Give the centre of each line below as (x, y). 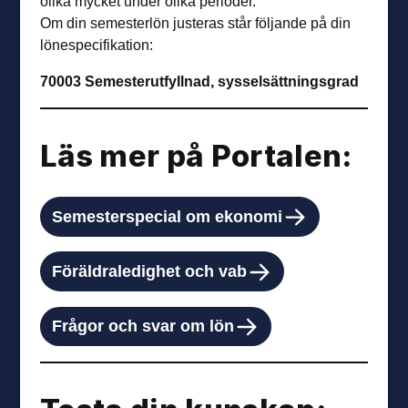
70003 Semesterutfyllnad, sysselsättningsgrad (200, 82)
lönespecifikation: (97, 45)
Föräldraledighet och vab (150, 270)
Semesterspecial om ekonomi (168, 216)
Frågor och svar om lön (143, 326)
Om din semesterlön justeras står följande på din (196, 23)
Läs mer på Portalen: (196, 155)
